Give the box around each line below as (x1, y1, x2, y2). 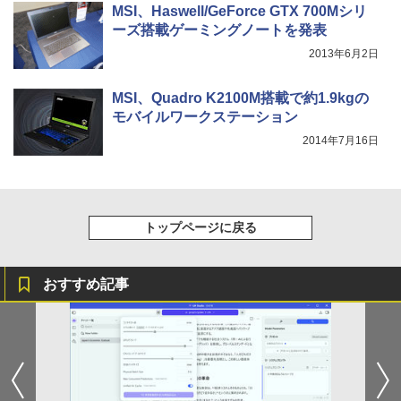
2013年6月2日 (309, 47, 379, 61)
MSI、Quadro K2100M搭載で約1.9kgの (112, 90, 369, 107)
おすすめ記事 (43, 277, 129, 293)
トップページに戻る (144, 220, 257, 235)
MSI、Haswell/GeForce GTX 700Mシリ (112, 4, 367, 20)
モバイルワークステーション (112, 109, 298, 125)
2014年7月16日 (303, 134, 379, 148)
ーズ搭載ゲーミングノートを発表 (112, 22, 327, 38)
